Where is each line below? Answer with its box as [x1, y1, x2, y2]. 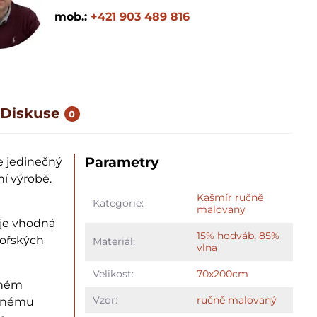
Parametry [85, 154, 160, 171]
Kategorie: [92, 197, 144, 209]
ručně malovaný [196, 294, 277, 306]
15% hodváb [196, 229, 254, 242]
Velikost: [92, 267, 134, 280]
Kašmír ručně [196, 191, 263, 204]
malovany [196, 203, 246, 216]
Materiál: [92, 235, 135, 248]
